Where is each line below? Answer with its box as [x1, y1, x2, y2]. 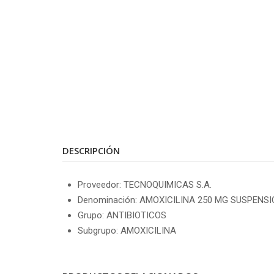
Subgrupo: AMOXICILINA [78, 224, 176, 236]
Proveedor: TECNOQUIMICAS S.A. [78, 179, 212, 190]
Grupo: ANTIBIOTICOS [78, 209, 166, 221]
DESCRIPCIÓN [62, 144, 120, 157]
